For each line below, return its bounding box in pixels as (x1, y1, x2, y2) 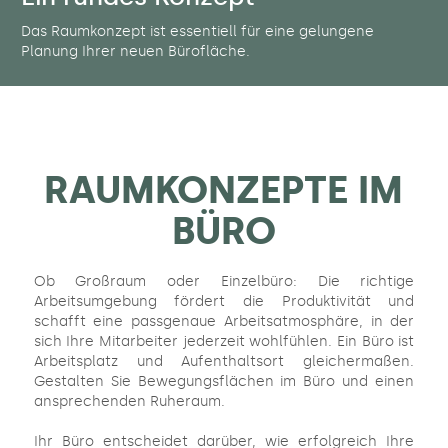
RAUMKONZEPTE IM (44, 167, 404, 214)
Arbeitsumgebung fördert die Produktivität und (33, 293, 415, 311)
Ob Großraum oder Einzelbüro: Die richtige (33, 273, 415, 291)
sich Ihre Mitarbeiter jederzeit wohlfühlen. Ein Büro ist (33, 333, 415, 351)
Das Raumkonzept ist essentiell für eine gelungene (21, 23, 374, 41)
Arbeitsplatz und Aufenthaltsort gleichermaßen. (33, 353, 415, 371)
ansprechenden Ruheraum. (33, 393, 225, 411)
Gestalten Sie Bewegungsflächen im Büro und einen (33, 373, 415, 391)
